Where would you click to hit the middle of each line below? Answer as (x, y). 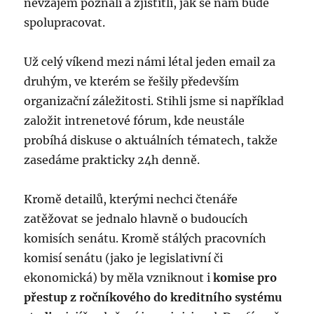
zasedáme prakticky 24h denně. (112, 160)
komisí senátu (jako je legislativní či (124, 258)
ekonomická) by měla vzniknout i (119, 278)
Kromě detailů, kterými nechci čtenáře (131, 199)
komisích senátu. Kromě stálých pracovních (145, 238)
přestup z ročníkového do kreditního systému (153, 297)
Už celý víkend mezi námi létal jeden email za (150, 62)
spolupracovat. (65, 22)
